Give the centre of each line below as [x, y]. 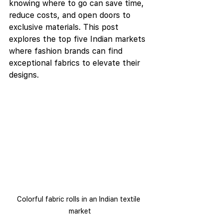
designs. [24, 75]
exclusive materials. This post [65, 27]
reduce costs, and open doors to [71, 15]
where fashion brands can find [67, 51]
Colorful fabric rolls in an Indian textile [80, 199]
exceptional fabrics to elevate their [76, 63]
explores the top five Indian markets [78, 39]
